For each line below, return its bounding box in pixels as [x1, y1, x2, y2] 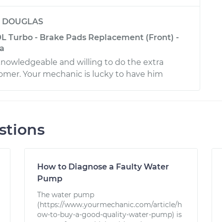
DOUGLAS [2, 17, 43, 26]
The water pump [37, 190, 95, 199]
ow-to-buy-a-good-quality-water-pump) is [37, 210, 182, 219]
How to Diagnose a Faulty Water [37, 162, 169, 171]
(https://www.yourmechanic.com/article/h [37, 200, 182, 209]
